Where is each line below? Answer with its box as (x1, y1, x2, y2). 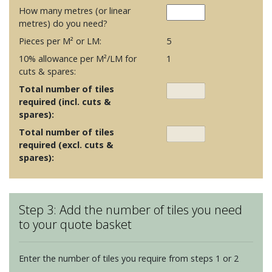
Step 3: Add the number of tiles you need (19, 201, 242, 218)
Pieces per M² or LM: (19, 35, 101, 47)
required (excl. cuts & (19, 138, 113, 151)
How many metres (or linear (19, 4, 131, 16)
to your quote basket (19, 216, 132, 233)
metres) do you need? (19, 17, 107, 29)
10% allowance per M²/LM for (19, 52, 137, 64)
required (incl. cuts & (19, 95, 110, 107)
